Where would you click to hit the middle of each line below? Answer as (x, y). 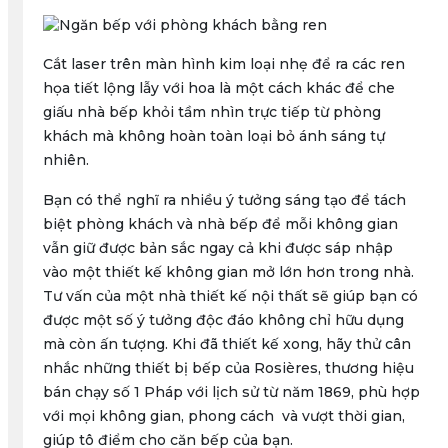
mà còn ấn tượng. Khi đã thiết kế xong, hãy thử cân (226, 344)
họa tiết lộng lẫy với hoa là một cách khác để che (218, 88)
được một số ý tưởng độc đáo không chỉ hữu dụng (223, 320)
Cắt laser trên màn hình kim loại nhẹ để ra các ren (223, 64)
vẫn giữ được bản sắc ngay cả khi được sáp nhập (217, 248)
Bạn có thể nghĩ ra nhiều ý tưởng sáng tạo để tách (224, 200)
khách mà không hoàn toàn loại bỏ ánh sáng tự (213, 136)
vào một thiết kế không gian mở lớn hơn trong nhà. (228, 272)
